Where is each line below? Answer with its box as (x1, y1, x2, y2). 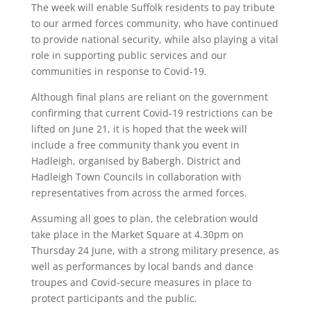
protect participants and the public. (31, 292, 197, 305)
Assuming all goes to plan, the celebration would (31, 212, 258, 225)
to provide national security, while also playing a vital (31, 33, 278, 46)
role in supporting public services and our (31, 49, 227, 62)
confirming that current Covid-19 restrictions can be (31, 106, 273, 119)
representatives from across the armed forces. (31, 186, 247, 199)
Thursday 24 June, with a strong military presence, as (31, 244, 279, 257)
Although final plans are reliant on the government (31, 90, 268, 103)
